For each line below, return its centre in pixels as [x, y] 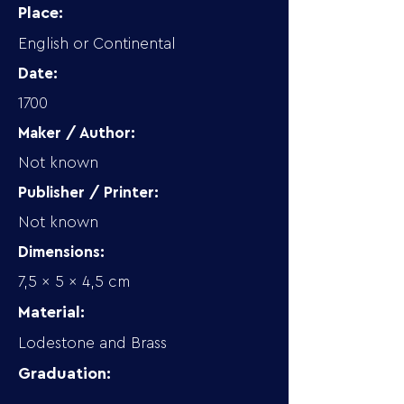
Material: [51, 312]
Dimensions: [61, 252]
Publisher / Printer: [88, 193]
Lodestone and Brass [92, 343]
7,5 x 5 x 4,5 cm [74, 282]
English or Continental [97, 44]
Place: [41, 13]
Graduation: [64, 373]
